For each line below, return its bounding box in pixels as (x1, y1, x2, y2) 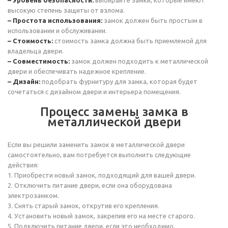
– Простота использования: (8, 17, 102, 24)
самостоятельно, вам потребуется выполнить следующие (8, 151, 191, 158)
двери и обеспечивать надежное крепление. (8, 68, 146, 75)
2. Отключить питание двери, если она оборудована (8, 182, 172, 189)
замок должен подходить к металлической (71, 58, 208, 65)
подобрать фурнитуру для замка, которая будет (42, 78, 197, 85)
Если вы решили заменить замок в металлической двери (8, 141, 185, 148)
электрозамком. (8, 192, 59, 199)
